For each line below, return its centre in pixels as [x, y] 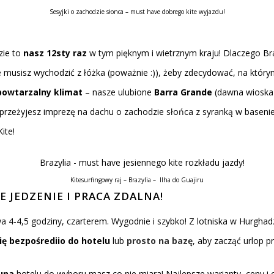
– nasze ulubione [118, 92]
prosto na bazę [160, 241]
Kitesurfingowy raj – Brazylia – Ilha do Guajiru [137, 180]
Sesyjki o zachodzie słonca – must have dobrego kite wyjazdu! [137, 12]
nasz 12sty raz [55, 53]
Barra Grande [183, 92]
